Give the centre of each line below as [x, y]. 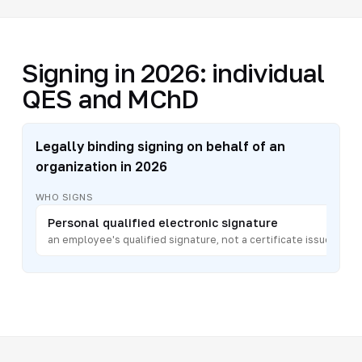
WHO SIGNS [64, 197]
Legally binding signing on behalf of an [160, 146]
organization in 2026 [101, 166]
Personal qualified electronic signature [162, 222]
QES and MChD [110, 98]
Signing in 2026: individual [173, 72]
